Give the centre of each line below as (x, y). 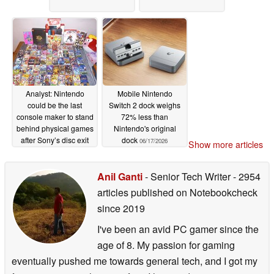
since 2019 (121, 209)
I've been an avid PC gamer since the (178, 229)
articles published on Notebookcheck (177, 193)
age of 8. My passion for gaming (166, 245)
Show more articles (226, 145)
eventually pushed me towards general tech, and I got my (135, 261)
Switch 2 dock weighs (145, 105)
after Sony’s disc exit (55, 139)
